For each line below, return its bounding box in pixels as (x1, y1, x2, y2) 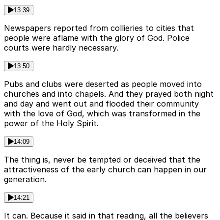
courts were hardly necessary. (4, 43, 118, 53)
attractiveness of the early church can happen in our (4, 165, 207, 175)
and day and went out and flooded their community (4, 99, 199, 109)
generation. (4, 174, 47, 185)
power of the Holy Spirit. (4, 118, 99, 129)
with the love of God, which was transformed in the (4, 109, 200, 119)
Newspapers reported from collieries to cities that (4, 23, 194, 33)
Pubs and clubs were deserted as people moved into (4, 79, 202, 89)
